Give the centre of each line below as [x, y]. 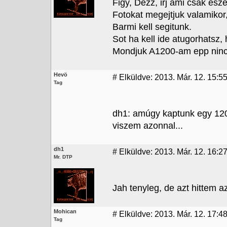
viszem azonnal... [148, 126]
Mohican [65, 211]
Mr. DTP [63, 157]
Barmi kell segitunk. [152, 27]
